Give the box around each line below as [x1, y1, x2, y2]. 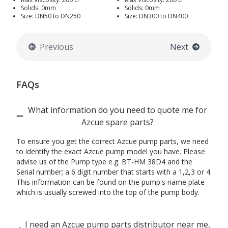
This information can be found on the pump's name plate [16, 177, 205, 187]
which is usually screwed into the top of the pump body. [16, 187, 199, 197]
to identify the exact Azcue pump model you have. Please [16, 147, 205, 157]
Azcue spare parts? [81, 117, 154, 128]
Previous [40, 41, 73, 53]
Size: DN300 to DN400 [125, 12, 188, 21]
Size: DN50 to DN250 [21, 12, 80, 21]
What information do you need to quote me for [28, 104, 207, 116]
